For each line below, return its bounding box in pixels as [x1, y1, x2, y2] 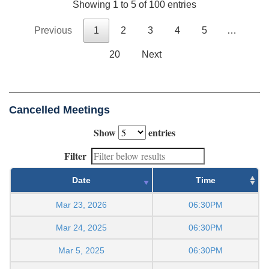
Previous [34, 25, 72, 35]
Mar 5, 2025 [58, 245, 104, 255]
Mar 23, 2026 [56, 199, 107, 210]
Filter [64, 148, 86, 163]
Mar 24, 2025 [56, 222, 107, 232]
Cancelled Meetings [9, 103, 110, 116]
